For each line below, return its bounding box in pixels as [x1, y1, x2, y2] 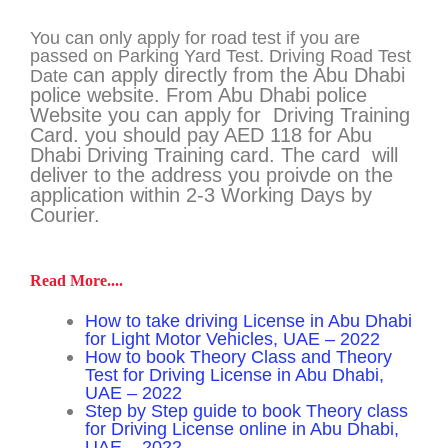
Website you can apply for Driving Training [30, 104, 410, 127]
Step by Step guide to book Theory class [84, 400, 408, 422]
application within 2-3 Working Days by [30, 184, 372, 207]
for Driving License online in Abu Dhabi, [84, 418, 399, 440]
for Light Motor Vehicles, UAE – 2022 [84, 328, 380, 350]
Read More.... [30, 271, 123, 291]
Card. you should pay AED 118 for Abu [30, 124, 372, 147]
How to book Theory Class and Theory [84, 346, 392, 368]
